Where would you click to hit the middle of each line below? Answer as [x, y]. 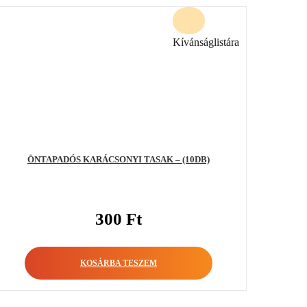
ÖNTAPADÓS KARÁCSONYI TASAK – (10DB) [118, 159]
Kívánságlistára [206, 42]
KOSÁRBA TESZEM [118, 263]
